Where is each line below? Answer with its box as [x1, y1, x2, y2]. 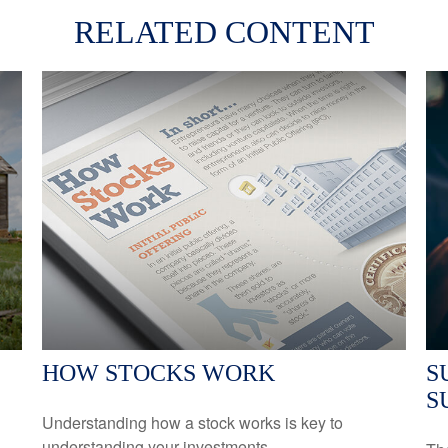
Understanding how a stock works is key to [42, 410, 344, 434]
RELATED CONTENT [73, 14, 375, 50]
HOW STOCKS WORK [42, 359, 276, 386]
